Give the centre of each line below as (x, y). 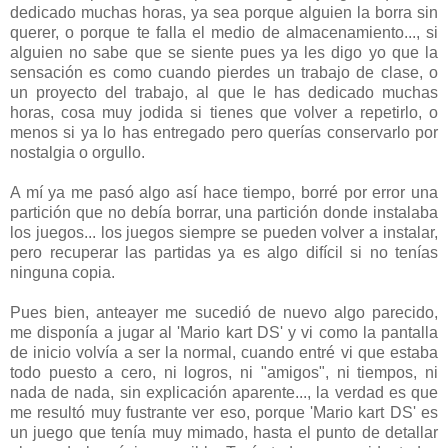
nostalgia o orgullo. (77, 153)
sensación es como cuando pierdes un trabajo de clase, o (224, 73)
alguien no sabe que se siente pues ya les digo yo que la (224, 53)
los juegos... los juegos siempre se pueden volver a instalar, (224, 233)
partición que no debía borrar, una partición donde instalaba (224, 213)
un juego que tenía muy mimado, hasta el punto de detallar (224, 433)
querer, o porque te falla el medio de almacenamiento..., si (224, 33)
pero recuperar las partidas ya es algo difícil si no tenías (224, 253)
